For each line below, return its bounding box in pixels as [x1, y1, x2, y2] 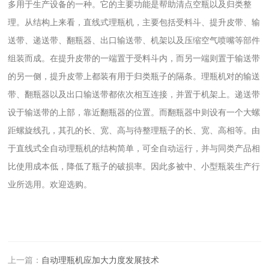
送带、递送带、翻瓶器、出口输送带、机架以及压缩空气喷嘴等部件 [8, 35, 261, 45]
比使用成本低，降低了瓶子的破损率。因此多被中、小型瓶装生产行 [8, 161, 261, 171]
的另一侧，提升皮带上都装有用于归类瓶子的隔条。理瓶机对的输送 [8, 71, 261, 81]
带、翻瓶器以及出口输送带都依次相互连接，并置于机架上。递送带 [8, 89, 261, 99]
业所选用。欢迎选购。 [8, 179, 92, 189]
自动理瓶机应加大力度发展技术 [41, 255, 160, 265]
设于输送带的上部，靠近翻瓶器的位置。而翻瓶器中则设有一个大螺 [8, 107, 261, 117]
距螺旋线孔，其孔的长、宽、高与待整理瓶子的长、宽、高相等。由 [8, 125, 261, 135]
